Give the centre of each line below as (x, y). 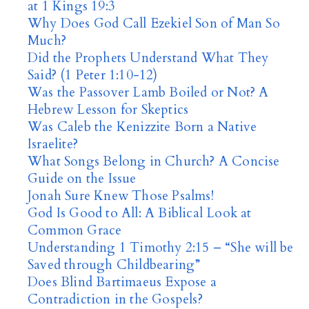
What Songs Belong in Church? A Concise (154, 161)
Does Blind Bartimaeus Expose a (122, 282)
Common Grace (75, 230)
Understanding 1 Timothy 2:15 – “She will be (161, 248)
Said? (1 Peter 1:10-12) (93, 75)
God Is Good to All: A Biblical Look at (140, 213)
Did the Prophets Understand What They (148, 58)
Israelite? (53, 144)
